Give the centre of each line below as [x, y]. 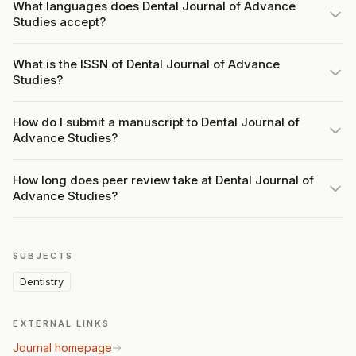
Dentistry [42, 281]
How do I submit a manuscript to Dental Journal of [156, 122]
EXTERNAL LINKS [61, 323]
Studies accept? [59, 22]
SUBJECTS [43, 256]
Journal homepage [62, 348]
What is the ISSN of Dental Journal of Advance [146, 64]
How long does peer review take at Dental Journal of [163, 180]
